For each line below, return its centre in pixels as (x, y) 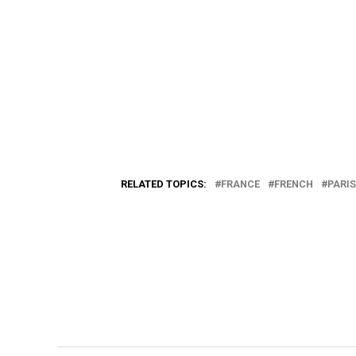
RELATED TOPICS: (164, 184)
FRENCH (294, 184)
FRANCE (240, 184)
